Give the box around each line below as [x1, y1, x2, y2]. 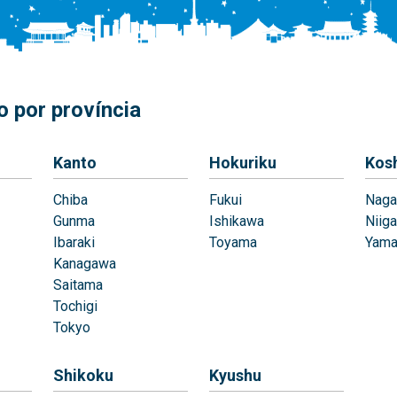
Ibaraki [53, 234, 95, 251]
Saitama [53, 276, 103, 293]
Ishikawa [209, 213, 264, 230]
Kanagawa [53, 255, 116, 272]
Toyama [209, 234, 257, 251]
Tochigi [53, 298, 97, 315]
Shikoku [53, 366, 113, 385]
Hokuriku [209, 153, 276, 172]
